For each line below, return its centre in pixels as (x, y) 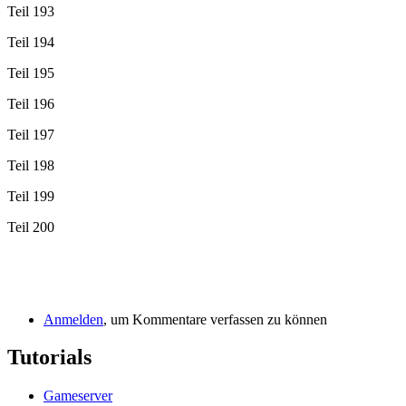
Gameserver (78, 396)
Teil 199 (31, 196)
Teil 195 (31, 72)
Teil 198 (31, 165)
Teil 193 (31, 11)
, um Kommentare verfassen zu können (215, 319)
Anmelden (73, 319)
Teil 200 (31, 227)
